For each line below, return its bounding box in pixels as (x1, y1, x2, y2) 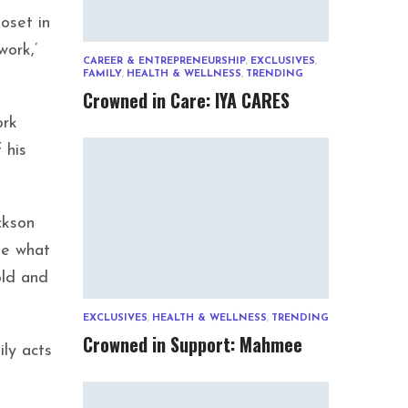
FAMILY (83, 69, 122, 80)
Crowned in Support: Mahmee (83, 331, 302, 359)
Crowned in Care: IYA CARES (83, 87, 290, 115)
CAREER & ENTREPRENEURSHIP (83, 56, 246, 67)
